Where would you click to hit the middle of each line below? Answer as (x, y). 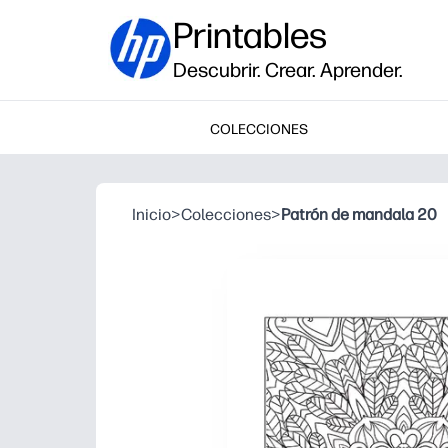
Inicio (151, 214)
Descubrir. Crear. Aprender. (288, 70)
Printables (250, 35)
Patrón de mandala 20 (359, 214)
